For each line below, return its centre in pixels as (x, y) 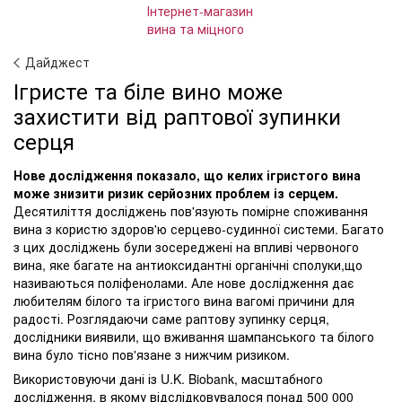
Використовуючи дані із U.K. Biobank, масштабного (168, 379)
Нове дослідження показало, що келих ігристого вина (187, 175)
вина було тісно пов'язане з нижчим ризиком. (152, 354)
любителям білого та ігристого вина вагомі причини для (184, 301)
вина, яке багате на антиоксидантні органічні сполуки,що (188, 265)
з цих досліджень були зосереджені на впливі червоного (186, 247)
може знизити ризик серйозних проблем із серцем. (176, 193)
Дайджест (57, 62)
